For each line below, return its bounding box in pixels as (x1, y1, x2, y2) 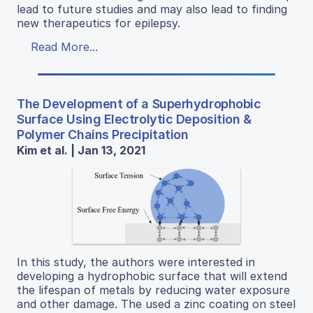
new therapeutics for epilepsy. (17, 15, 180, 30)
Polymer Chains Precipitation (17, 126, 189, 142)
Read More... (31, 39, 98, 54)
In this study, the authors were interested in (17, 254, 255, 269)
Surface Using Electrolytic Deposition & (17, 111, 252, 126)
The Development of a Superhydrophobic (17, 96, 261, 111)
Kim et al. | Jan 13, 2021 (17, 143, 145, 157)
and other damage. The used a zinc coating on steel (17, 296, 296, 311)
